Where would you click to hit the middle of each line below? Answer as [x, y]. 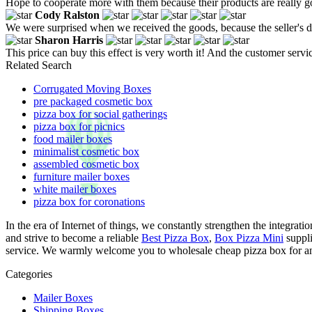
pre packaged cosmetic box [93, 101]
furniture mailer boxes [81, 176]
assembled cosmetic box [86, 164]
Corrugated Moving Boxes [92, 88]
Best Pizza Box [175, 237]
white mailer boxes [75, 189]
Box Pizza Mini [249, 237]
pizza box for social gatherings [100, 114]
